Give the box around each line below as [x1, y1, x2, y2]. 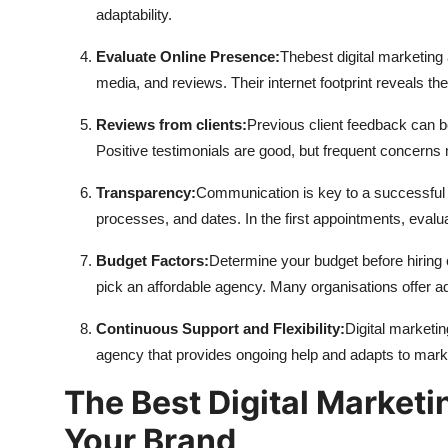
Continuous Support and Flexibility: [96, 320, 345, 338]
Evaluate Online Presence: [96, 48, 280, 66]
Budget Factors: [96, 252, 209, 270]
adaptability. [96, 6, 172, 24]
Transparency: [96, 184, 196, 202]
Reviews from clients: [96, 116, 247, 134]
